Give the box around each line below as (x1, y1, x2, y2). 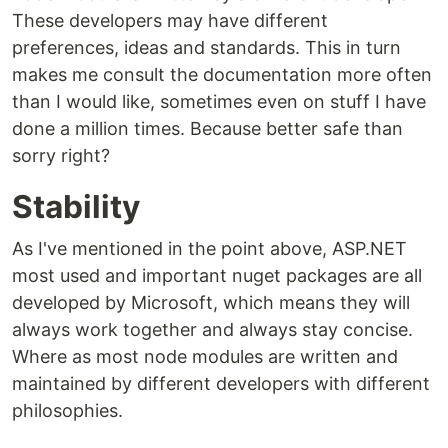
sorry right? (12, 145, 110, 167)
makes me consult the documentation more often (12, 64, 432, 86)
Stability (12, 187, 140, 227)
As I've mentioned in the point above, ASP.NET (12, 238, 407, 260)
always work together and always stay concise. (12, 319, 413, 341)
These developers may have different (12, 10, 328, 32)
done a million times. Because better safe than (12, 118, 403, 140)
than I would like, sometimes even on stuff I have (12, 91, 426, 113)
